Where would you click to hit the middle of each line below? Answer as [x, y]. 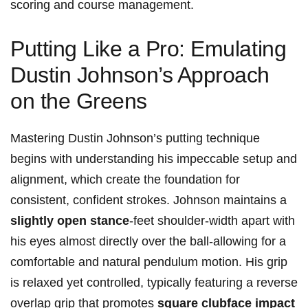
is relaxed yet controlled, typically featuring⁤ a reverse [154, 283]
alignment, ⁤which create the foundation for [125, 180]
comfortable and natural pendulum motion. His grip [149, 262]
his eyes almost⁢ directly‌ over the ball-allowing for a [148, 242]
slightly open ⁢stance [70, 221]
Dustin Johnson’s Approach [140, 75]
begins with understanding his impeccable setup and [154, 159]
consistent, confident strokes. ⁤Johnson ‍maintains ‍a [148, 200]
